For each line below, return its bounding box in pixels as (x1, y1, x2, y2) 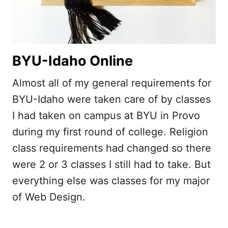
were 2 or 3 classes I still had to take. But (12, 158, 211, 171)
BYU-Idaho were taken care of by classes (12, 93, 211, 106)
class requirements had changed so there (12, 142, 211, 155)
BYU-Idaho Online (12, 52, 133, 70)
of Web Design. (12, 191, 85, 204)
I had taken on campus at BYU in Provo (12, 109, 200, 122)
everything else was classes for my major (12, 175, 210, 187)
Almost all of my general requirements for (12, 77, 211, 90)
